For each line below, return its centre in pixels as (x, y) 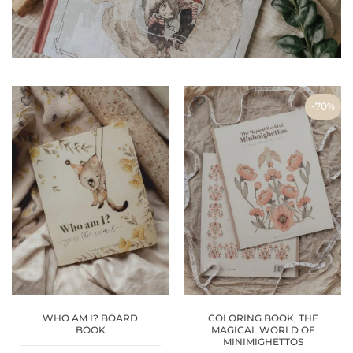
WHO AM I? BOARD (90, 318)
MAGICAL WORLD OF (263, 330)
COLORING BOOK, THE (263, 318)
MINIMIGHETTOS (263, 342)
